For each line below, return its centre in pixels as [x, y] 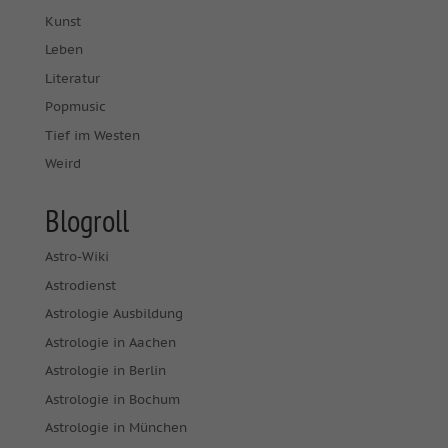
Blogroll [86, 220]
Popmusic [75, 106]
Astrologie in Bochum [112, 399]
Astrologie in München [115, 427]
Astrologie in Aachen [110, 342]
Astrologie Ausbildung [113, 313]
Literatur [72, 78]
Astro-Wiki [76, 256]
